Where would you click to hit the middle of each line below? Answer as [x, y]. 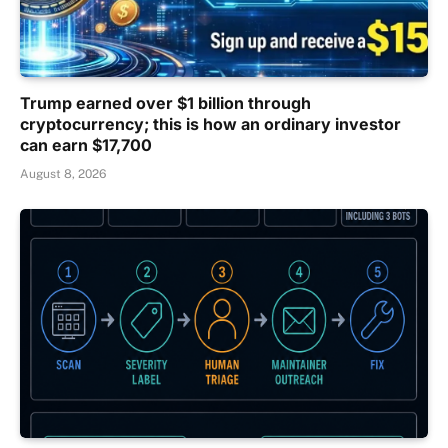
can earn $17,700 [86, 144]
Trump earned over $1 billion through [165, 102]
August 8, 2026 [63, 173]
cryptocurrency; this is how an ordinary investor [210, 123]
